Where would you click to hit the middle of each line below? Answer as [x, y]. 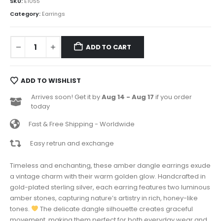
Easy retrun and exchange [72, 143]
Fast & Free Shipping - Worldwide [82, 124]
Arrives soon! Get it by [66, 97]
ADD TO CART [109, 47]
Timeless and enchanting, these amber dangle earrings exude [110, 165]
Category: [26, 14]
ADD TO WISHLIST [51, 80]
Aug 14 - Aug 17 [128, 97]
